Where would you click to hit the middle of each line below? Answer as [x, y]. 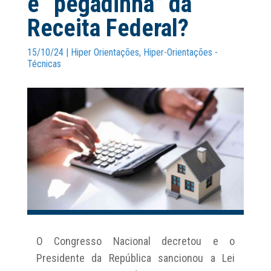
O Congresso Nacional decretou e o [135, 241]
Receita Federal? [108, 28]
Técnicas [44, 64]
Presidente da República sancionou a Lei [135, 258]
